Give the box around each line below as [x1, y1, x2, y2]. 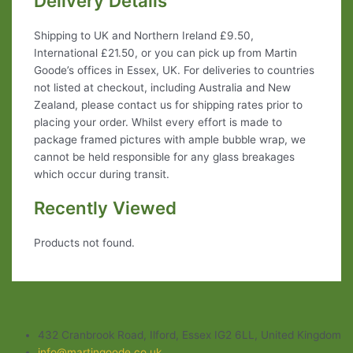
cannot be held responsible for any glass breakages [33, 150, 295, 163]
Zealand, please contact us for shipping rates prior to [33, 98, 303, 111]
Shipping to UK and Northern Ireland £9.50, [33, 28, 254, 42]
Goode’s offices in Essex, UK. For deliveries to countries [33, 63, 314, 76]
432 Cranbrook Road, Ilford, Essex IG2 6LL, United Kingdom [38, 328, 341, 341]
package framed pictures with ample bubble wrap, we [33, 132, 306, 146]
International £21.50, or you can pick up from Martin [33, 46, 297, 59]
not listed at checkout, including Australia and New [33, 80, 291, 94]
